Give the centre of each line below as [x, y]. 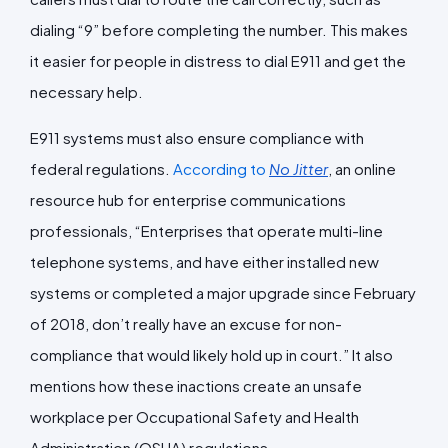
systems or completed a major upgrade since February [223, 292]
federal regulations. [101, 168]
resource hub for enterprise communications [188, 199]
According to [221, 168]
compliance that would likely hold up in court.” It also [211, 354]
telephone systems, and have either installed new [204, 261]
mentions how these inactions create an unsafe [196, 385]
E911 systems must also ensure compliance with [197, 137]
